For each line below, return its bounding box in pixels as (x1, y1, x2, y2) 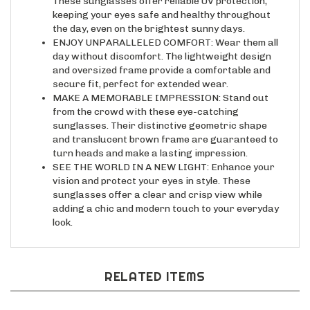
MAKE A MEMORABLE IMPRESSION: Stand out (53, 80, 268, 92)
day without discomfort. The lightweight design (53, 39, 271, 51)
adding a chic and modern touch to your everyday (53, 191, 279, 203)
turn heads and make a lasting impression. (53, 136, 248, 147)
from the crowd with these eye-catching (53, 94, 239, 106)
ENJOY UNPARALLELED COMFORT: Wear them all (53, 25, 278, 37)
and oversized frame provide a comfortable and (53, 53, 271, 64)
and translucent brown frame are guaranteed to (53, 122, 278, 134)
